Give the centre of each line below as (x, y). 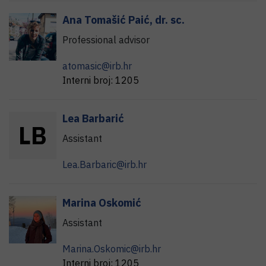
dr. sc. (170, 20)
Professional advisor (106, 40)
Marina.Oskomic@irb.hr (112, 249)
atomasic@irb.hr (97, 66)
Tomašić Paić (117, 20)
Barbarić (103, 119)
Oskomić (120, 203)
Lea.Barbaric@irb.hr (104, 165)
